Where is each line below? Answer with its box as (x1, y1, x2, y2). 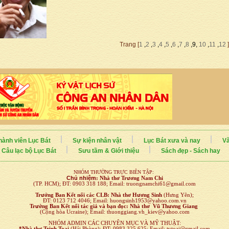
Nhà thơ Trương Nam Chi (98, 175, 163, 181)
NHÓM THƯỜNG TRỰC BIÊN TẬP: (74, 169, 155, 175)
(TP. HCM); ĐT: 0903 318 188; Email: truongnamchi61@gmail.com (33, 181, 196, 187)
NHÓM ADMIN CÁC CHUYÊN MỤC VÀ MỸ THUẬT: (48, 220, 181, 226)
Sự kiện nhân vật (72, 137, 122, 145)
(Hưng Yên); (162, 192, 194, 198)
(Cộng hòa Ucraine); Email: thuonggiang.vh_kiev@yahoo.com (39, 209, 190, 215)
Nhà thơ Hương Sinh (111, 192, 162, 198)
